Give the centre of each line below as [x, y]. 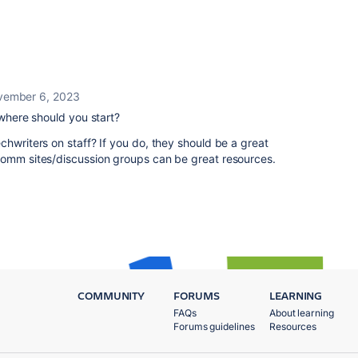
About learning [302, 313]
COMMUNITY [111, 295]
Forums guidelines [214, 326]
